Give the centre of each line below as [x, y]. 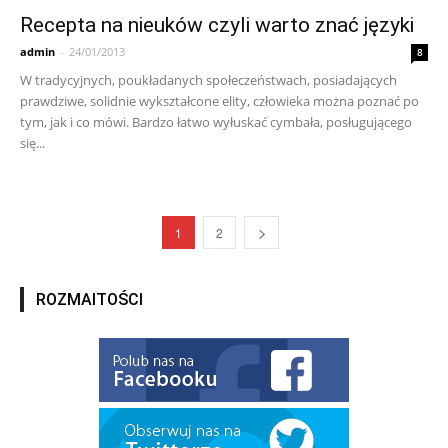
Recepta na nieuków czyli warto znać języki [217, 25]
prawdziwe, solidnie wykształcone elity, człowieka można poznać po [219, 101]
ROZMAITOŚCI [89, 300]
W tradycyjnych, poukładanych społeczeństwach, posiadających [208, 80]
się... [32, 143]
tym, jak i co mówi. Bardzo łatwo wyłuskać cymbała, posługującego [216, 122]
